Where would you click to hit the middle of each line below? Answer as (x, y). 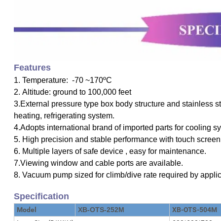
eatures (35, 68)
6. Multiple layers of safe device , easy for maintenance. (110, 151)
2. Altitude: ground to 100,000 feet (73, 92)
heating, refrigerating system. (64, 116)
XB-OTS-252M (101, 210)
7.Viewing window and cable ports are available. (98, 163)
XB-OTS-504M (195, 210)
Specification (41, 197)
